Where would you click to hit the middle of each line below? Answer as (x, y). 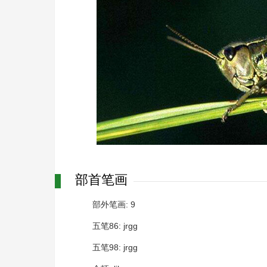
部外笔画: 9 (114, 204)
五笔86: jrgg (115, 226)
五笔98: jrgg (115, 247)
